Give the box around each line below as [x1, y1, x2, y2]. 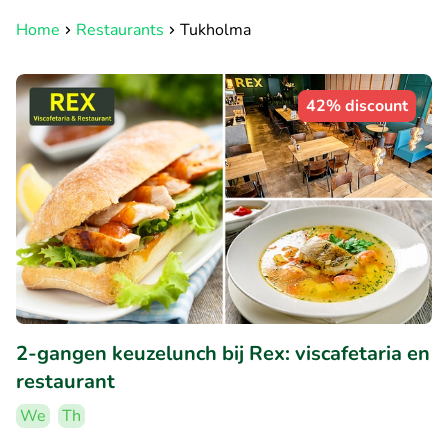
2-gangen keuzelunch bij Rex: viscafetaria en [16, 339, 430, 367]
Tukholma [180, 19, 251, 41]
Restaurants [76, 19, 164, 41]
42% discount [306, 95, 408, 117]
